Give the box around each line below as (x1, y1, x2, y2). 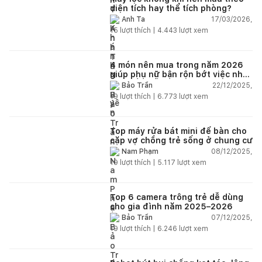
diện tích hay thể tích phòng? (110, 3, 232, 13)
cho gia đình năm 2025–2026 (110, 201, 233, 211)
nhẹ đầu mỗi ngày (110, 78, 184, 88)
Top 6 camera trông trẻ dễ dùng (110, 192, 243, 202)
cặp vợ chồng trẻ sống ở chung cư (110, 135, 253, 145)
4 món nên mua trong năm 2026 (110, 60, 243, 70)
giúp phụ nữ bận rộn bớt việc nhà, (110, 69, 251, 79)
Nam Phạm (122, 147, 158, 156)
